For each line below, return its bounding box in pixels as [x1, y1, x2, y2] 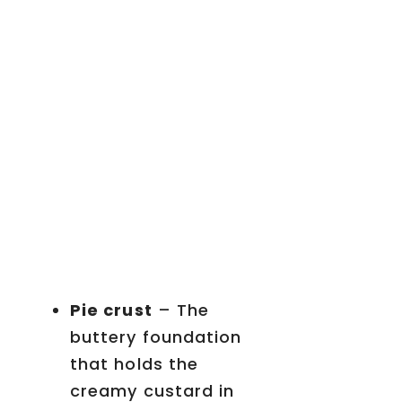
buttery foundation [70, 326, 242, 349]
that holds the [70, 353, 199, 376]
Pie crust [70, 299, 153, 322]
